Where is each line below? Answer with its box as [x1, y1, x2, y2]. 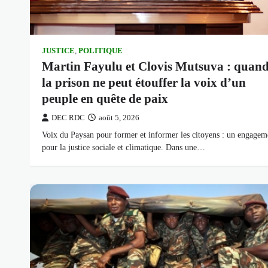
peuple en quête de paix [42, 92, 168, 106]
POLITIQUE [78, 47, 123, 56]
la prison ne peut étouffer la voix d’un [42, 75, 246, 90]
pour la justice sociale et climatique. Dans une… [42, 142, 205, 153]
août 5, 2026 [99, 114, 139, 123]
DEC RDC [51, 114, 85, 123]
